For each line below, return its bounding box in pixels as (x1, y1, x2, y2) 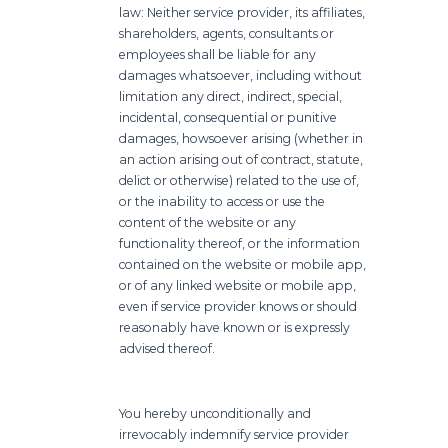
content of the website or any (119, 214, 297, 230)
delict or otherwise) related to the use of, (119, 172, 360, 188)
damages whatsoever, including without (119, 67, 363, 83)
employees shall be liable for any (119, 46, 317, 62)
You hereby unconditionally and (119, 405, 312, 421)
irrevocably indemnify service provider (119, 426, 350, 442)
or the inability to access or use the (119, 193, 326, 209)
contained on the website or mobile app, (119, 256, 367, 272)
